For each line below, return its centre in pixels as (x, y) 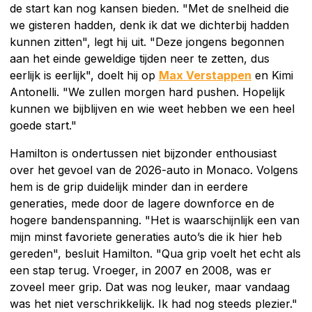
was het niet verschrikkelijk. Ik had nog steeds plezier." (154, 303)
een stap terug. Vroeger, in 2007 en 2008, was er (141, 270)
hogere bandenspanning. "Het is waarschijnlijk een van (155, 220)
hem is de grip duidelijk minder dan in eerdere (129, 186)
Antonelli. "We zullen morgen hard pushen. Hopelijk (147, 92)
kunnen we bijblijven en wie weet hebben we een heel (152, 108)
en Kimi (272, 75)
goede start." (43, 125)
